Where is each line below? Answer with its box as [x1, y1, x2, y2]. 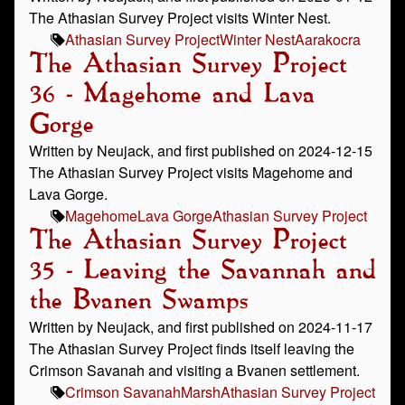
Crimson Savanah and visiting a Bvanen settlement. [29, 360, 360, 381]
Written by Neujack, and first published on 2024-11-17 [29, 316, 372, 337]
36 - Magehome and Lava [29, 82, 315, 108]
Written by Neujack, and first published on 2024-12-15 [29, 140, 372, 161]
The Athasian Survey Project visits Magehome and [29, 162, 353, 183]
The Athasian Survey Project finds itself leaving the [29, 338, 354, 359]
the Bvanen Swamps [29, 288, 248, 314]
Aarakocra [295, 29, 361, 50]
